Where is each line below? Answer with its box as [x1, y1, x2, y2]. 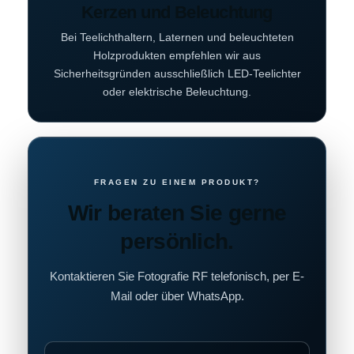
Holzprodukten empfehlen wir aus [93, 49, 261, 62]
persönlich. [120, 229, 234, 254]
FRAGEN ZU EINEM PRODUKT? [93, 178, 261, 187]
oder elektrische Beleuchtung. [103, 85, 251, 99]
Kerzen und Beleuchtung [81, 2, 273, 23]
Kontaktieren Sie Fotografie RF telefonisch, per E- [50, 269, 304, 284]
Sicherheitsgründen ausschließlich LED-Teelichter [53, 67, 301, 81]
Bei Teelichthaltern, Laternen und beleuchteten [60, 31, 294, 44]
